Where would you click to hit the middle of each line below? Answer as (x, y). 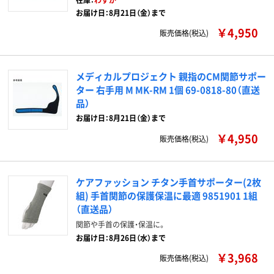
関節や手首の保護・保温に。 (121, 224)
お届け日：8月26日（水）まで (121, 238)
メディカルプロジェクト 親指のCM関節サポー (171, 76)
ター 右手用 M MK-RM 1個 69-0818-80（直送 (168, 90)
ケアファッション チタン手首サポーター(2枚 (168, 182)
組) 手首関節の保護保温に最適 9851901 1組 (167, 195)
